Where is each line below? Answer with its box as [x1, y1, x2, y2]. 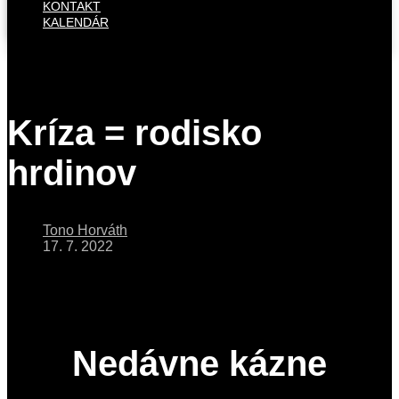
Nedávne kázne [72, 344, 327, 384]
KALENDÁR [43, 14, 109, 29]
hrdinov [7, 152, 136, 192]
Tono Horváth [43, 223, 127, 239]
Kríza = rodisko [7, 112, 262, 152]
